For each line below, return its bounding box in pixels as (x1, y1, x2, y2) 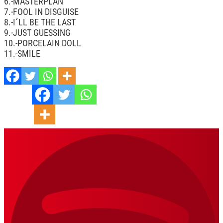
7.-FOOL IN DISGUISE (4, 7, 79, 17)
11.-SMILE (4, 49, 40, 59)
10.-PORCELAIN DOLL (4, 38, 81, 48)
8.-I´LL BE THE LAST (4, 17, 76, 27)
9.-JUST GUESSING (4, 28, 71, 38)
